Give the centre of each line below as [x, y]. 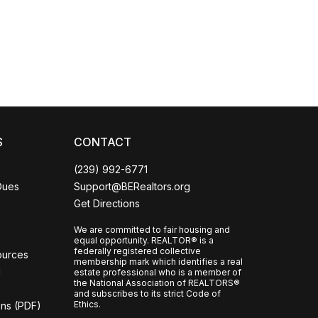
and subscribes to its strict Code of [147, 294]
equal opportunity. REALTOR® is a [144, 240]
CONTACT [103, 142]
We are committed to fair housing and [152, 230]
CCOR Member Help [100, 16]
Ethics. [87, 304]
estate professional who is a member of [158, 272]
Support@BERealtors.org [132, 186]
